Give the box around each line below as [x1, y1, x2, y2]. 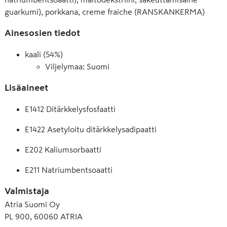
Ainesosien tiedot [5, 28, 80, 37]
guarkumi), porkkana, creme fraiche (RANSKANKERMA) [5, 8, 205, 16]
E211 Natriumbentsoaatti [25, 166, 112, 174]
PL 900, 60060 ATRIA [5, 212, 83, 220]
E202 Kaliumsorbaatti [25, 145, 101, 154]
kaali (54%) [25, 50, 63, 58]
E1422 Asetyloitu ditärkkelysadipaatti [25, 125, 157, 133]
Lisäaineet [5, 83, 48, 92]
